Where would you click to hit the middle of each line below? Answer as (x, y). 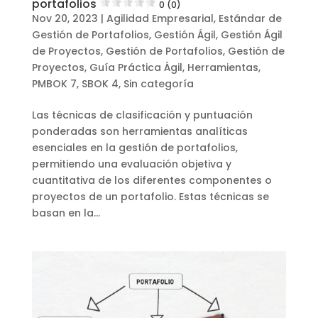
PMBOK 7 (54, 84)
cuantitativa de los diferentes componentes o (152, 181)
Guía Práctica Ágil (136, 68)
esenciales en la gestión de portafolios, (135, 148)
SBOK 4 (100, 84)
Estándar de (250, 19)
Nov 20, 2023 (65, 19)
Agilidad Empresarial (160, 19)
